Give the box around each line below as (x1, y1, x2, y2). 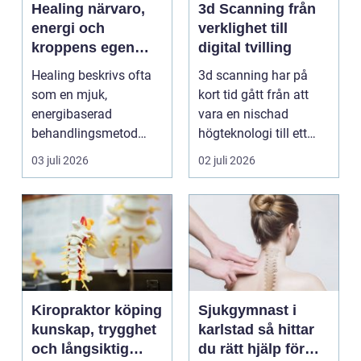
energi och (31, 20, 105, 37)
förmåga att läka (31, 59, 143, 76)
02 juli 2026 (198, 154, 255, 168)
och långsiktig (31, 341, 129, 358)
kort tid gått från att (198, 87, 309, 103)
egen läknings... (31, 164, 120, 180)
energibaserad (31, 106, 112, 122)
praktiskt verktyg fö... (198, 145, 317, 161)
